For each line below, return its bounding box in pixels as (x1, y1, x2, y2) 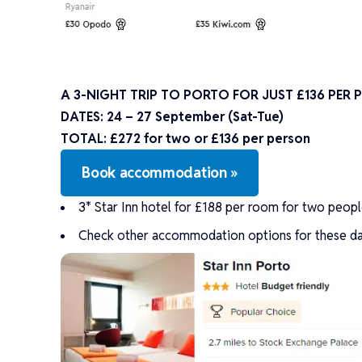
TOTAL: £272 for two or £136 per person (61, 129, 311, 147)
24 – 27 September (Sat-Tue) (107, 107, 284, 125)
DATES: (61, 107, 107, 125)
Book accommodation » (82, 162, 238, 182)
